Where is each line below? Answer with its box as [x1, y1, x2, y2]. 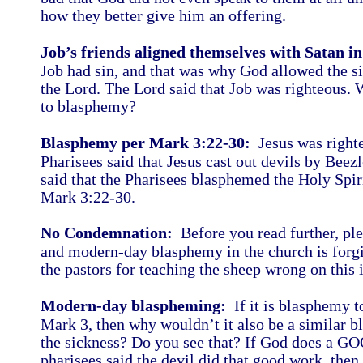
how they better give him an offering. [41, 6, 294, 24]
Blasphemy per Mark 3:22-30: [41, 134, 250, 152]
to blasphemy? [41, 97, 136, 115]
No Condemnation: [41, 224, 173, 241]
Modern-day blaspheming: [41, 297, 226, 314]
